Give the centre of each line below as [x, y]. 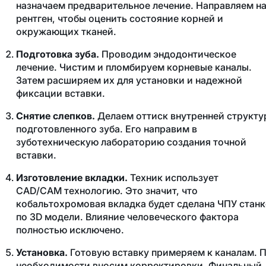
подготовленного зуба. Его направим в [106, 129]
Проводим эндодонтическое [167, 54]
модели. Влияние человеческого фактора [141, 217]
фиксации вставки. [61, 94]
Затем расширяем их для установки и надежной [129, 80]
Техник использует [173, 178]
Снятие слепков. [55, 116]
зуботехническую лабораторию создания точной [131, 142]
